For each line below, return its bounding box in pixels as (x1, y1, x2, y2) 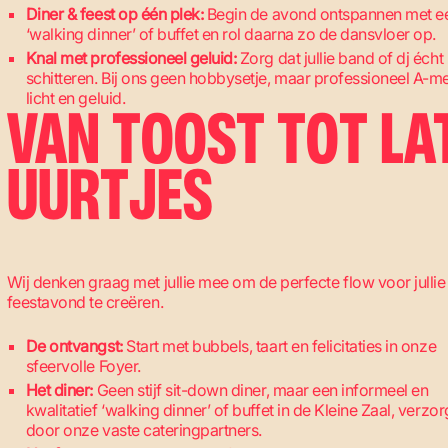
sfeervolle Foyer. (25, 356, 141, 376)
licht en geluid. (25, 88, 126, 108)
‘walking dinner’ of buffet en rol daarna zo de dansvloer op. (25, 24, 436, 44)
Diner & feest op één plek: (25, 4, 204, 24)
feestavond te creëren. (6, 292, 164, 312)
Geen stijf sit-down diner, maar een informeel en (93, 380, 429, 400)
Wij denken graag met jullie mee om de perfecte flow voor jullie (6, 272, 446, 292)
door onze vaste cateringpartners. (25, 420, 262, 440)
